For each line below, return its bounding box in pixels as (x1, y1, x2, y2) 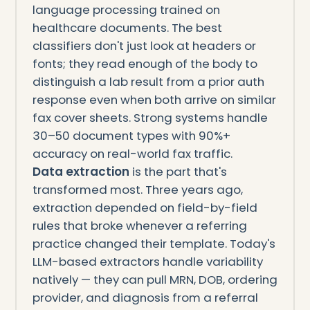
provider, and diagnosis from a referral (32, 289, 258, 306)
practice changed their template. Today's (32, 235, 275, 252)
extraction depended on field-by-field (32, 199, 257, 216)
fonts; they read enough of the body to (32, 55, 257, 72)
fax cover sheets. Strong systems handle (32, 109, 268, 126)
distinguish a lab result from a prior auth (32, 73, 264, 90)
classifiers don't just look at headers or (32, 37, 256, 54)
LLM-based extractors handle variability (32, 253, 263, 270)
